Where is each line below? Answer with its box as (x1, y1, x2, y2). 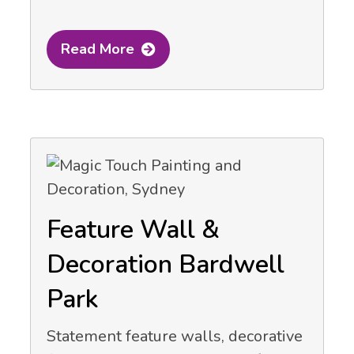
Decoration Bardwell (47, 247, 284, 282)
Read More (61, 39, 134, 58)
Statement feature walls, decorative (47, 326, 303, 348)
